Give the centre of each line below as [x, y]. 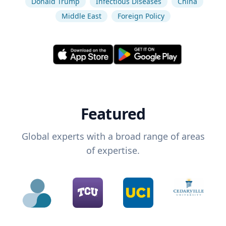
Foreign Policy [141, 16]
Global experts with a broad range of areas [113, 136]
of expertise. [113, 151]
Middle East [81, 16]
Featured [113, 114]
